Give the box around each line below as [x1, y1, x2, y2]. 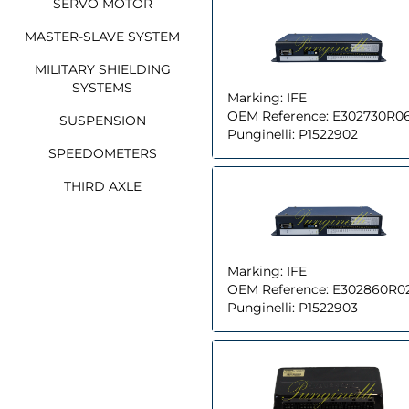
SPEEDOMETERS [47, 144, 157, 162]
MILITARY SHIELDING [34, 60, 171, 78]
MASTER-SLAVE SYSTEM [25, 27, 180, 45]
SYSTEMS [72, 79, 132, 96]
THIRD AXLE [63, 177, 142, 194]
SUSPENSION [58, 111, 146, 129]
